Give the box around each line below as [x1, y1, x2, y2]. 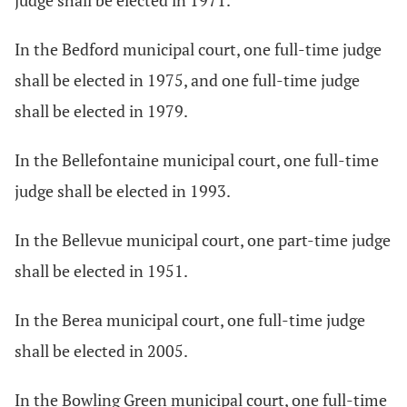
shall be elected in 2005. [15, 340, 188, 362]
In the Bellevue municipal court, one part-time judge [15, 229, 391, 251]
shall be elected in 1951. [15, 260, 188, 282]
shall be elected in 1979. [15, 100, 188, 122]
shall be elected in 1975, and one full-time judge [15, 69, 360, 91]
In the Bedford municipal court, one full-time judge [15, 38, 382, 60]
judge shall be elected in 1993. [15, 180, 231, 202]
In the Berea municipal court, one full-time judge [15, 309, 365, 331]
